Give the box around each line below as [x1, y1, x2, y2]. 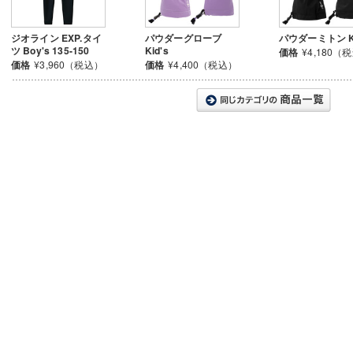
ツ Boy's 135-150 [11, 43, 90, 58]
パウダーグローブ [145, 31, 222, 45]
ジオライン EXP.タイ [11, 31, 102, 45]
